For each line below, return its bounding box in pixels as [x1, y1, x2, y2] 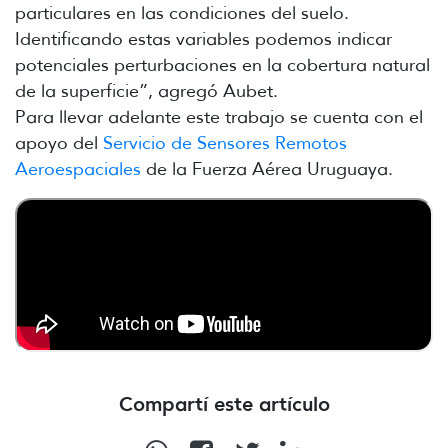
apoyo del [15, 131, 98, 154]
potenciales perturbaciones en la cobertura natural [15, 53, 430, 76]
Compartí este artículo [118, 391, 330, 416]
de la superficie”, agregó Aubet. [15, 79, 278, 102]
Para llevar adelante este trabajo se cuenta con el [15, 105, 423, 128]
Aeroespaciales [15, 157, 141, 180]
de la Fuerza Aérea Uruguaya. [146, 157, 393, 180]
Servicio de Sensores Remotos [103, 131, 347, 154]
